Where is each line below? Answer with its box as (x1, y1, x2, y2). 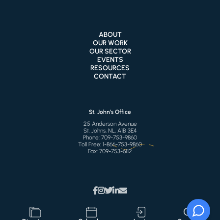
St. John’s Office (89, 108, 131, 115)
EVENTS (97, 55, 123, 64)
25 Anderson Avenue (83, 120, 137, 127)
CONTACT (94, 72, 126, 81)
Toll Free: (78, 140, 103, 148)
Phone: (83, 134, 101, 141)
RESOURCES (90, 63, 130, 72)
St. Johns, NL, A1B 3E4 (83, 127, 137, 134)
